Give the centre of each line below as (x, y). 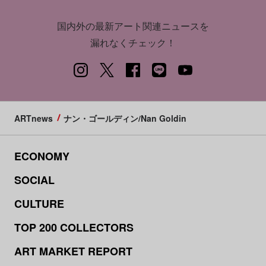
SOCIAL (34, 180)
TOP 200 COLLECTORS (74, 228)
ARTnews (33, 118)
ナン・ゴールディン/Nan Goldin (125, 118)
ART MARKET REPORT (73, 251)
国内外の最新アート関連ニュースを (133, 26)
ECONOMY (42, 156)
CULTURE (39, 204)
